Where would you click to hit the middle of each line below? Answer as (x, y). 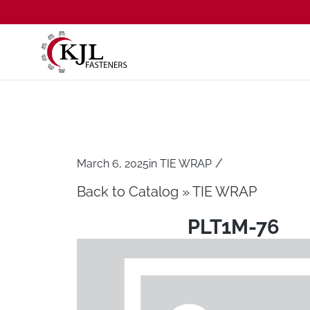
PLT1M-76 (233, 227)
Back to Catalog (129, 192)
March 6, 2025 (112, 164)
